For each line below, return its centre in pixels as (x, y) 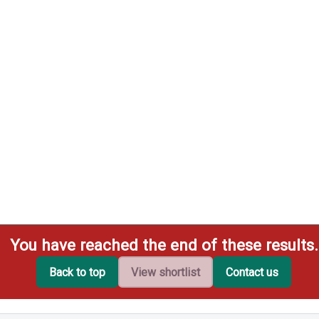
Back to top (78, 272)
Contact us (252, 272)
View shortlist (166, 272)
